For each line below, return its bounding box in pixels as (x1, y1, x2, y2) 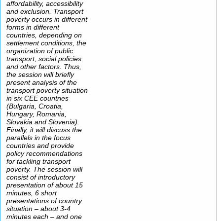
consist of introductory (6, 173, 75, 181)
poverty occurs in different (6, 15, 87, 23)
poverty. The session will (6, 165, 82, 173)
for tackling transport (6, 157, 71, 165)
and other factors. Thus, (6, 63, 81, 71)
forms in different (6, 23, 59, 31)
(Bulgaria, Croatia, (6, 102, 63, 110)
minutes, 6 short (6, 189, 57, 197)
